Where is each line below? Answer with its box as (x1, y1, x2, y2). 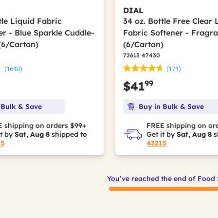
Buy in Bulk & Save (139, 102, 204, 111)
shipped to (50, 129, 87, 139)
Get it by (146, 129, 177, 139)
